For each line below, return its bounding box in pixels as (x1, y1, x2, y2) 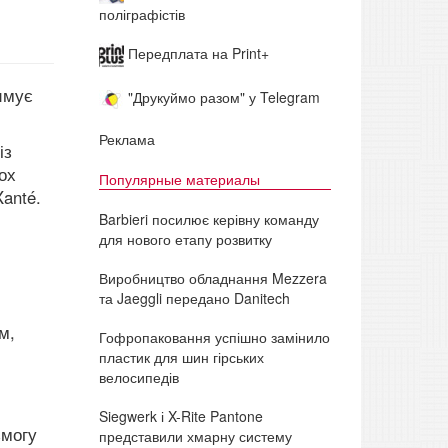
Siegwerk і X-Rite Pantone (98, 405, 263, 426)
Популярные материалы (98, 168, 260, 189)
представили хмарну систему (98, 425, 292, 446)
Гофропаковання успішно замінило (98, 326, 330, 347)
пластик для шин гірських (98, 346, 264, 367)
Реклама (98, 128, 155, 149)
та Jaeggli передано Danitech (98, 287, 290, 308)
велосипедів (98, 366, 179, 387)
